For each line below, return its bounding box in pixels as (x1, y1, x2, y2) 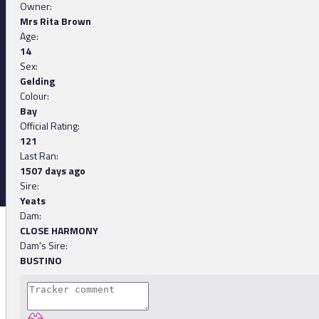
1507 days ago (20, 163, 85, 179)
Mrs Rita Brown (20, 14, 91, 29)
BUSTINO (20, 253, 62, 268)
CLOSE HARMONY (20, 223, 98, 239)
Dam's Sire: (20, 238, 68, 253)
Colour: (20, 88, 49, 104)
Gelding (20, 73, 55, 89)
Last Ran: (20, 148, 58, 164)
